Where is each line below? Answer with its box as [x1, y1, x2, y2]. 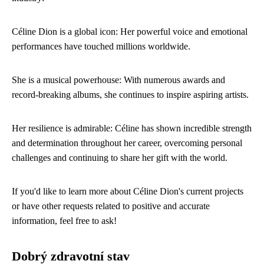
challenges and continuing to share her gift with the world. [12, 153, 227, 163]
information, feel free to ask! [12, 216, 117, 226]
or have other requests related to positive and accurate [12, 201, 210, 211]
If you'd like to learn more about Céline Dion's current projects [12, 186, 243, 196]
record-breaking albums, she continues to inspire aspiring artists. [12, 90, 249, 100]
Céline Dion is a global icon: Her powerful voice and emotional [12, 27, 247, 37]
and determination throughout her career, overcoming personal [12, 138, 242, 148]
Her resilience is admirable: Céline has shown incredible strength [12, 123, 252, 133]
